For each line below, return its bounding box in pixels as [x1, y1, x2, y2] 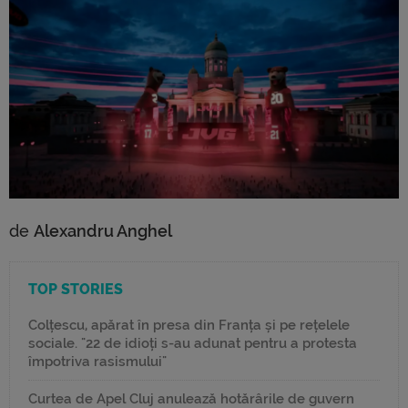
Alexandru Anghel [34, 220, 172, 240]
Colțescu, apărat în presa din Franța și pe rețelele [28, 316, 350, 333]
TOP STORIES [28, 280, 123, 298]
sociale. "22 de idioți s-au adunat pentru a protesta [28, 334, 357, 352]
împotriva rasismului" [28, 352, 167, 370]
